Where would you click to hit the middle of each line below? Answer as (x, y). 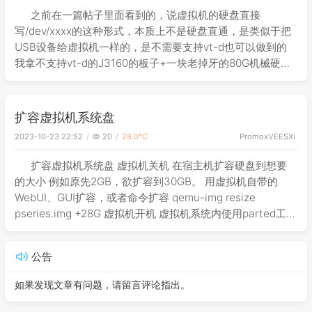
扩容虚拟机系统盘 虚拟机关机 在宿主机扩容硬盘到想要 (159, 166)
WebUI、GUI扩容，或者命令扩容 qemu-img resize (135, 198)
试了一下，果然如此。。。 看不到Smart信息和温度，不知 (151, 79)
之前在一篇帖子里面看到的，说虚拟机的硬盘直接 (146, 15)
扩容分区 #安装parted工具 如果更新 (100, 230)
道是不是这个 (46, 95)
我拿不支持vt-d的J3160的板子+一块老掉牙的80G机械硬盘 (153, 63)
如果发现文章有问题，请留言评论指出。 (102, 284)
